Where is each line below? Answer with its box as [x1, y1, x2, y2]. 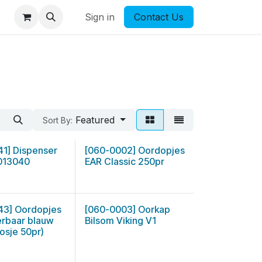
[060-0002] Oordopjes [84, 144, 185, 156]
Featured [75, 114, 115, 126]
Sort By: [43, 115, 73, 125]
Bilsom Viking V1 [84, 215, 156, 226]
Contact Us [134, 11, 184, 23]
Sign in [85, 11, 115, 23]
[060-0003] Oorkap [84, 204, 170, 215]
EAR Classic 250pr [84, 156, 164, 167]
